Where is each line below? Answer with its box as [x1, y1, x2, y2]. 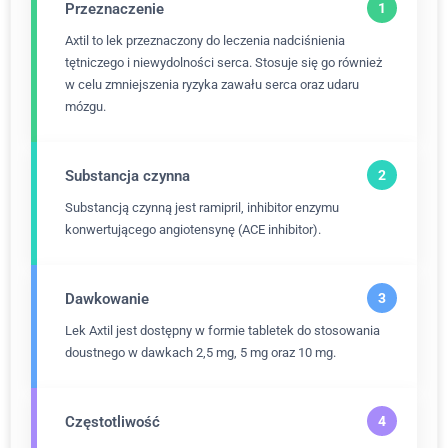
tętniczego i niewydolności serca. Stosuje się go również [65, 55, 382, 70]
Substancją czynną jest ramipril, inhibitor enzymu [65, 200, 339, 215]
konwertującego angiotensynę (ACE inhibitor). [65, 222, 321, 237]
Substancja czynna [65, 167, 190, 185]
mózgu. [65, 99, 106, 114]
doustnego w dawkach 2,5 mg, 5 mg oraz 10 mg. [65, 345, 336, 360]
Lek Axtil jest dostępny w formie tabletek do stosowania [65, 323, 380, 338]
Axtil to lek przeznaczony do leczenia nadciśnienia [65, 33, 345, 48]
